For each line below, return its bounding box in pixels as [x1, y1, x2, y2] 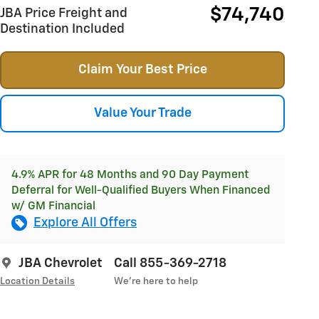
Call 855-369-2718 [114, 256, 226, 270]
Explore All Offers [33, 216, 137, 229]
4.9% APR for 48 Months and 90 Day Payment [11, 169, 249, 180]
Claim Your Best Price [78, 63, 207, 76]
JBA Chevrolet [19, 256, 103, 270]
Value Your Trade [93, 106, 192, 120]
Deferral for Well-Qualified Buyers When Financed [11, 184, 270, 196]
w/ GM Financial [11, 200, 95, 211]
